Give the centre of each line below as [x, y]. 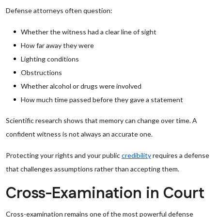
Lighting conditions [50, 59]
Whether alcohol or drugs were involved [81, 86]
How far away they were [57, 45]
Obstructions [41, 72]
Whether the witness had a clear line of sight [89, 32]
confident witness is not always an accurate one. [79, 134]
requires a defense [180, 155]
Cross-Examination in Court [105, 194]
